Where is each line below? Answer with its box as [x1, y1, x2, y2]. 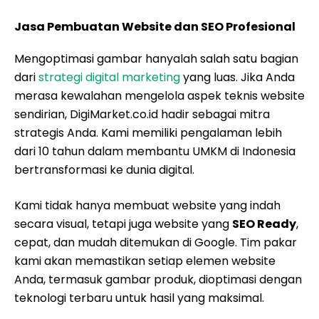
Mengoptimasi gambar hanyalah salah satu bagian [14, 51, 298, 67]
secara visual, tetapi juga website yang [14, 216, 232, 232]
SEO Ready [232, 216, 296, 232]
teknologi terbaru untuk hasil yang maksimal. [14, 290, 264, 306]
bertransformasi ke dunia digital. [14, 162, 194, 178]
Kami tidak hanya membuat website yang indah [14, 197, 281, 214]
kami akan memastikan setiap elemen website [14, 253, 276, 269]
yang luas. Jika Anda [180, 69, 295, 85]
